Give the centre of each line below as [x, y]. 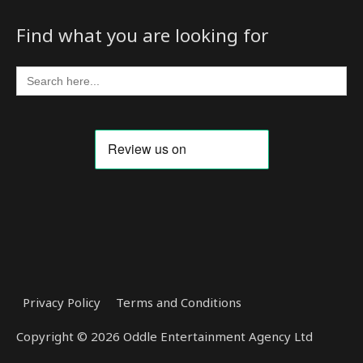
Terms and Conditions [178, 303]
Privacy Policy [61, 303]
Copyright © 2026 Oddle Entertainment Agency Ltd [164, 337]
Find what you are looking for [142, 35]
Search [35, 72]
